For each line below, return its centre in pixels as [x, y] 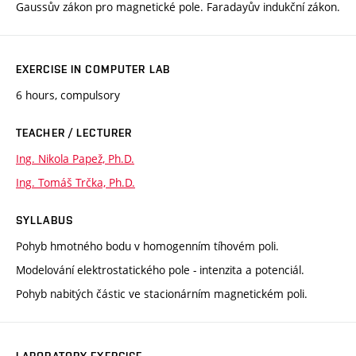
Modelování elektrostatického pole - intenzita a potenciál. [160, 269]
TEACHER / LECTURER [74, 132]
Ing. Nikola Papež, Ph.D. [75, 158]
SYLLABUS [44, 220]
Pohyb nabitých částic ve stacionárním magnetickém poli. [162, 293]
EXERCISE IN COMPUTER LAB [93, 69]
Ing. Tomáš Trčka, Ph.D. [75, 182]
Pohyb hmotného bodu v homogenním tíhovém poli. [147, 246]
